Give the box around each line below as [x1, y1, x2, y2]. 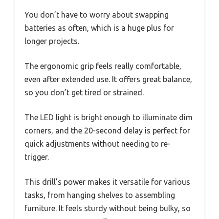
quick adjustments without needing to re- [24, 139, 171, 148]
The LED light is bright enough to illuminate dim [24, 112, 193, 122]
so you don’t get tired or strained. [24, 88, 144, 97]
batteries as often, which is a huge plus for [24, 23, 174, 32]
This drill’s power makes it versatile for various [24, 177, 190, 186]
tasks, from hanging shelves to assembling [24, 190, 175, 199]
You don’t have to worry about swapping [24, 10, 169, 19]
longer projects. [24, 36, 79, 45]
